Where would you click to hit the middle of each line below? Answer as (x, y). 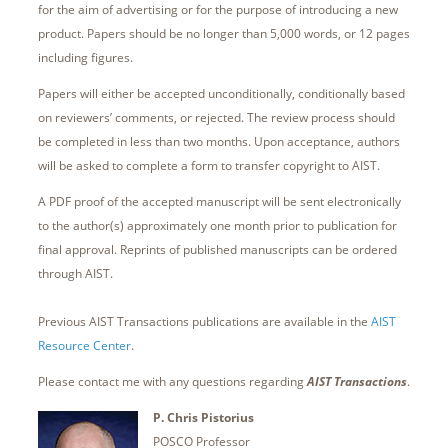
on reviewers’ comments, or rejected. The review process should (216, 118)
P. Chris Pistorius (203, 418)
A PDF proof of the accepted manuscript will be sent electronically (219, 202)
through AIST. (75, 274)
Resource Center (84, 346)
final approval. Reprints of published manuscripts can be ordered (217, 250)
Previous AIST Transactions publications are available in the (204, 322)
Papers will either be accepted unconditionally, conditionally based (221, 94)
